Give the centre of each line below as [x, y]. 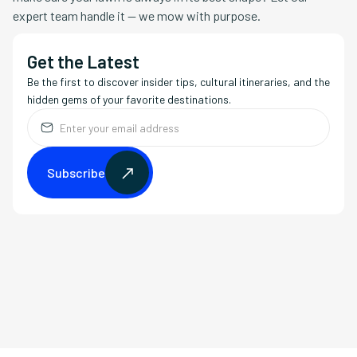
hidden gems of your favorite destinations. [129, 100]
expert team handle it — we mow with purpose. [137, 16]
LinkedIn [135, 294]
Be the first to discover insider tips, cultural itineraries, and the [178, 82]
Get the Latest [83, 62]
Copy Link [63, 294]
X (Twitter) [210, 294]
